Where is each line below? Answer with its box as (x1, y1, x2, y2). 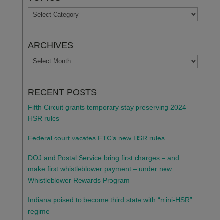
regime (27, 207, 50, 215)
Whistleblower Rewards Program (27, 176, 130, 184)
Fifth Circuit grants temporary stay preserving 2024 (27, 103, 186, 111)
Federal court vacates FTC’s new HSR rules (27, 134, 165, 142)
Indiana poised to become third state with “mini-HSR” (27, 195, 192, 204)
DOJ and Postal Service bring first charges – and (27, 153, 179, 162)
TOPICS (27, 8, 53, 16)
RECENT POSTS (27, 87, 97, 97)
